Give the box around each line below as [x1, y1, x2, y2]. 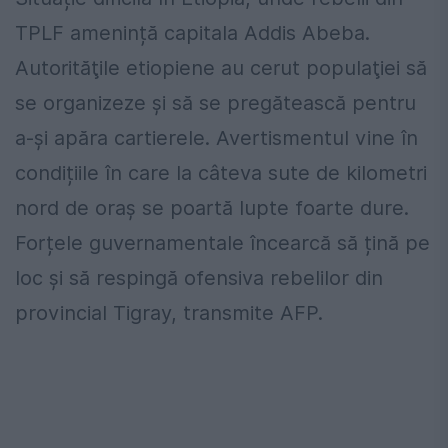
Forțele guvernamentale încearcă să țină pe [15, 230, 430, 255]
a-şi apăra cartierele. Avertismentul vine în [15, 125, 418, 150]
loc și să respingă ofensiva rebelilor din [15, 265, 383, 290]
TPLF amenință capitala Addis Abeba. [15, 20, 370, 45]
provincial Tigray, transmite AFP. [15, 300, 323, 325]
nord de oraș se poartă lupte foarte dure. [15, 195, 409, 220]
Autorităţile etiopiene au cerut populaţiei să [15, 55, 427, 80]
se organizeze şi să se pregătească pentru [15, 90, 416, 115]
